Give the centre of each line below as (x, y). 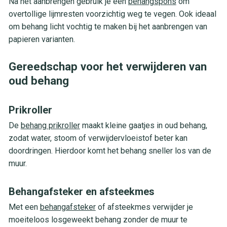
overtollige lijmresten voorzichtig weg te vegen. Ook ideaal (112, 14)
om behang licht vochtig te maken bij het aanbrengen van (108, 27)
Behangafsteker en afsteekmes (81, 191)
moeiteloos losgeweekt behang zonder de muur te (98, 219)
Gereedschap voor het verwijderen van (107, 66)
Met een (24, 207)
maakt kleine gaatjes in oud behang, (143, 125)
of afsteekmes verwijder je (144, 207)
